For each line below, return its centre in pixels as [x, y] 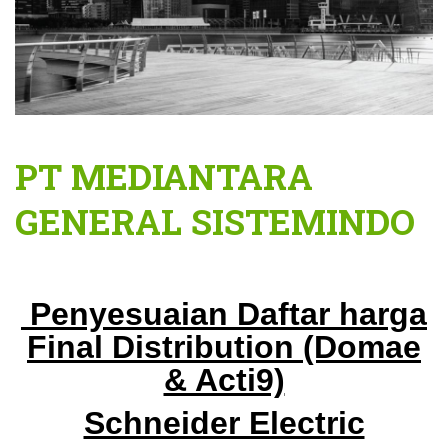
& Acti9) [224, 379]
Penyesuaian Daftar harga [224, 313]
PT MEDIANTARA [164, 175]
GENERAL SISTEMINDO [215, 220]
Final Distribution [165, 346]
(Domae [362, 346]
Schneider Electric [224, 422]
